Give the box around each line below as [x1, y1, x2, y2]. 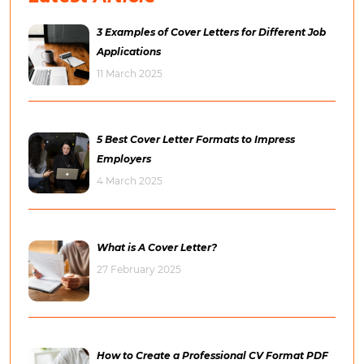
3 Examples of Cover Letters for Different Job [97, 25, 326, 38]
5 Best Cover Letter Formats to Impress [97, 133, 295, 146]
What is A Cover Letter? [97, 240, 217, 253]
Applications [97, 45, 161, 58]
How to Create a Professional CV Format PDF [97, 349, 328, 362]
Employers [97, 153, 151, 166]
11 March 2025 [97, 67, 162, 80]
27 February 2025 [97, 262, 181, 275]
